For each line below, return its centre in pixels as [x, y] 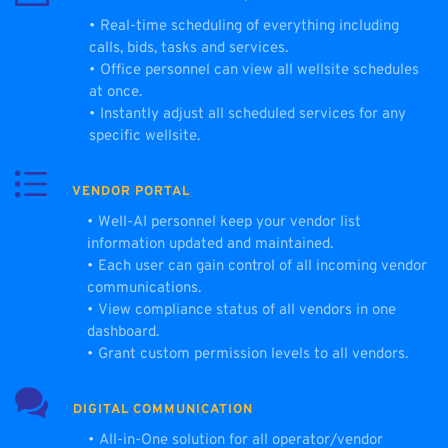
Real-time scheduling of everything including [249, 27]
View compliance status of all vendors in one [247, 311]
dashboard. [123, 333]
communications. [144, 289]
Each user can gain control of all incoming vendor [262, 267]
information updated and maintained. [210, 245]
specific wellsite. [144, 137]
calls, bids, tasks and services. [188, 49]
